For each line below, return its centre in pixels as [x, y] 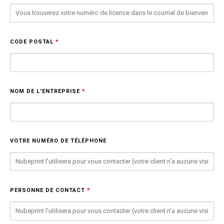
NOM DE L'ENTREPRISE [46, 91]
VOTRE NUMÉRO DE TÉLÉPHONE [58, 141]
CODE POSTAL [33, 42]
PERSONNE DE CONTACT [48, 190]
